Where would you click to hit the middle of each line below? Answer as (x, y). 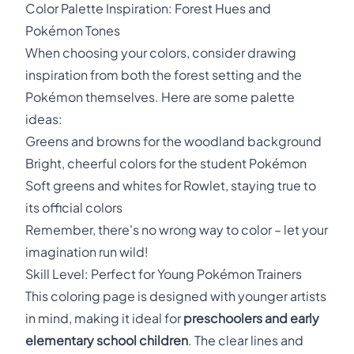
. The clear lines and (246, 340)
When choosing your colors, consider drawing (161, 53)
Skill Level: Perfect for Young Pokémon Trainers (164, 274)
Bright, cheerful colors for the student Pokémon (166, 163)
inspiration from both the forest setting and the (164, 75)
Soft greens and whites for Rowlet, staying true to (171, 185)
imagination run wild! (87, 252)
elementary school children (107, 340)
